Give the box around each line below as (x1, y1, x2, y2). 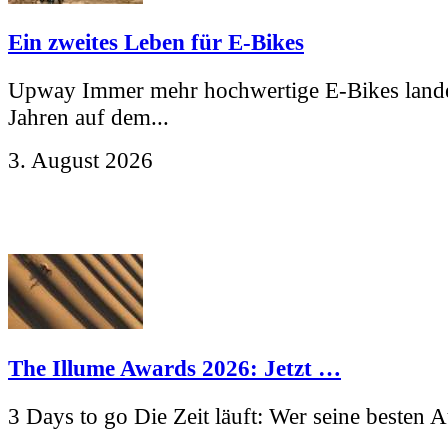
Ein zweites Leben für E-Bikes (8, 29, 304, 55)
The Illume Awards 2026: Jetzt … (8, 354, 341, 381)
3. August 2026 (8, 147, 153, 174)
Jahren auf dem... (8, 104, 169, 131)
